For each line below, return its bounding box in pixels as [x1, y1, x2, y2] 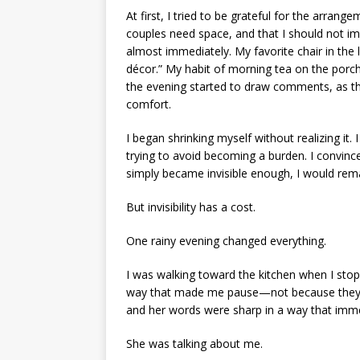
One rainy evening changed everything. [126, 232, 326, 248]
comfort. [126, 96, 171, 112]
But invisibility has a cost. [126, 198, 256, 215]
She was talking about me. [126, 335, 263, 351]
